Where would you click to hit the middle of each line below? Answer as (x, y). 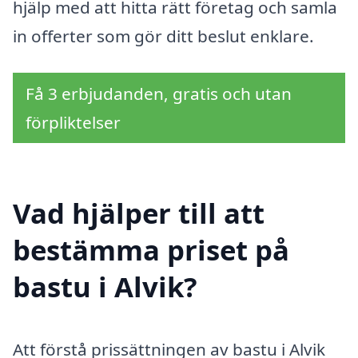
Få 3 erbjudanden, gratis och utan (159, 93)
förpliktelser (73, 122)
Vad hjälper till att (139, 213)
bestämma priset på (151, 249)
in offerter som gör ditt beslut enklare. (163, 36)
